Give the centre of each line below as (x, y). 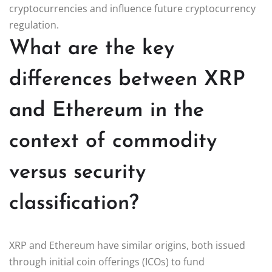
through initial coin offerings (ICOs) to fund (107, 261)
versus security (77, 172)
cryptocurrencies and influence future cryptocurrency (132, 8)
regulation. (34, 25)
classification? (74, 203)
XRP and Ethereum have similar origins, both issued (127, 245)
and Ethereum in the (107, 110)
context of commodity (113, 141)
